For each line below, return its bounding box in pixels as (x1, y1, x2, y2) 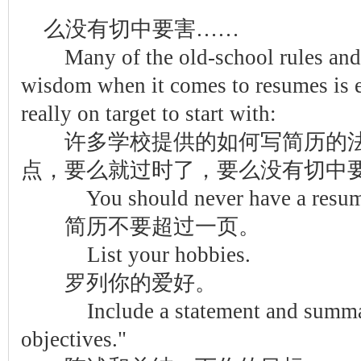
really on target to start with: (21, 102, 276, 126)
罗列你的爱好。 (21, 271, 217, 295)
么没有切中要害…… (44, 17, 239, 41)
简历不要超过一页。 (21, 214, 260, 239)
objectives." (21, 327, 127, 351)
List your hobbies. (44, 243, 251, 267)
